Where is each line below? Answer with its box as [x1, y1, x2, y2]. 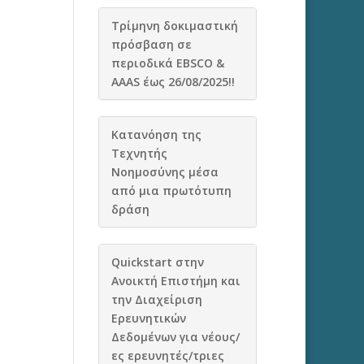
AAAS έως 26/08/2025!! [110, 74, 235, 89]
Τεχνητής [110, 145, 167, 161]
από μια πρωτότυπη [110, 183, 232, 198]
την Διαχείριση [110, 292, 202, 307]
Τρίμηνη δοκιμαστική [110, 18, 238, 33]
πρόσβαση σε [110, 37, 192, 52]
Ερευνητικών [110, 310, 186, 326]
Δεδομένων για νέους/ [110, 329, 240, 344]
